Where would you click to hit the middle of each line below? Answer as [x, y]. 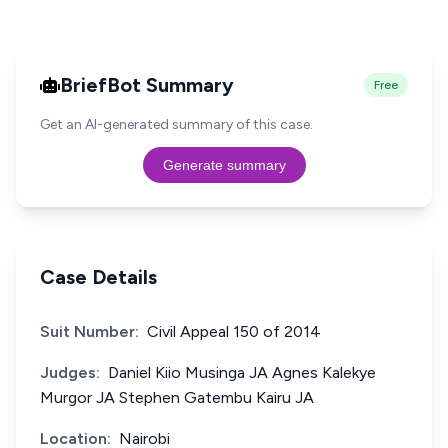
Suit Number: [89, 331]
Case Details [98, 277]
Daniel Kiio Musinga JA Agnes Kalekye [242, 372]
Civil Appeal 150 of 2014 [234, 331]
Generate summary [224, 165]
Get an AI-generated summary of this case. [176, 124]
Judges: [70, 372]
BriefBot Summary [147, 85]
